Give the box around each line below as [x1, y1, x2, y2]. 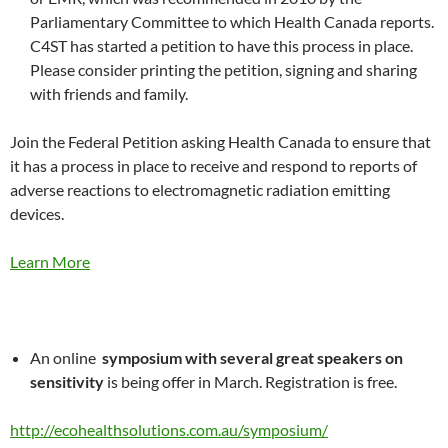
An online [30, 348, 102, 367]
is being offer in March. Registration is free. [104, 372, 397, 391]
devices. [10, 204, 64, 223]
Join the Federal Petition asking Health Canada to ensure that [10, 132, 431, 151]
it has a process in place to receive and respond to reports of [10, 156, 417, 175]
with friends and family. [30, 84, 188, 103]
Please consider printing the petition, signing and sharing [30, 60, 417, 79]
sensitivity [30, 372, 104, 391]
